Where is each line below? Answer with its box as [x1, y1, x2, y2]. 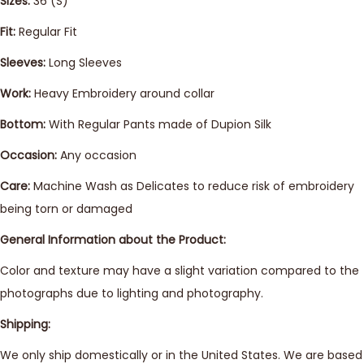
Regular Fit [19, 24, 77, 40]
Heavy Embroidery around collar [31, 85, 214, 102]
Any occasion [57, 147, 136, 163]
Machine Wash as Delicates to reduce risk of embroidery [30, 178, 354, 194]
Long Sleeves [45, 54, 122, 71]
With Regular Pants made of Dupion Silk [45, 116, 271, 132]
